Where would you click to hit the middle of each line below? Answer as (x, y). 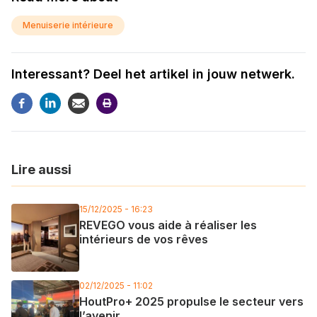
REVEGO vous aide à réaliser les (168, 225)
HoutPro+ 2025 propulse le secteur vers (191, 301)
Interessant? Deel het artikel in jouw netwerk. (153, 74)
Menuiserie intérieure (68, 25)
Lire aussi (41, 169)
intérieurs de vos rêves (144, 239)
